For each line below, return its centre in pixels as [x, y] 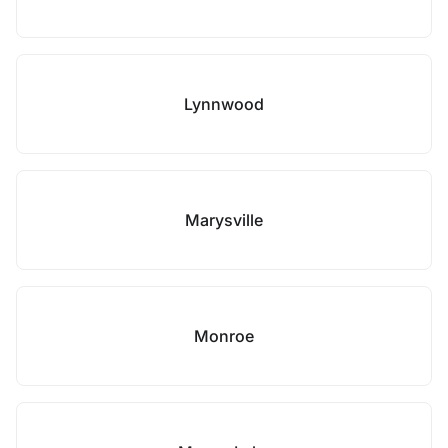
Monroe [224, 336]
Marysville [224, 220]
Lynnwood [224, 104]
